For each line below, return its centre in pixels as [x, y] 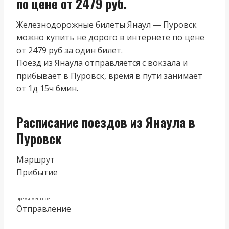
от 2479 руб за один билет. [70, 50]
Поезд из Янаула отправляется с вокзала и [102, 63]
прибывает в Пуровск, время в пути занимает [109, 75]
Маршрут [36, 159]
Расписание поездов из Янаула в [106, 122]
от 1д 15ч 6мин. [47, 88]
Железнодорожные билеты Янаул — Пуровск [107, 24]
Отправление [44, 208]
